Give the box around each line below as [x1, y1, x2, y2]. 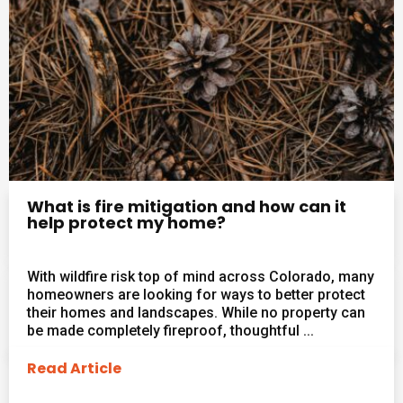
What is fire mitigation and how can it [27, 194, 346, 218]
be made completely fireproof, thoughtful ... [27, 321, 314, 339]
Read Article [27, 357, 121, 379]
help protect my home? [27, 210, 226, 234]
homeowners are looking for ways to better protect [27, 285, 365, 303]
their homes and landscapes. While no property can [27, 303, 365, 321]
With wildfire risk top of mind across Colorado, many [27, 267, 374, 285]
